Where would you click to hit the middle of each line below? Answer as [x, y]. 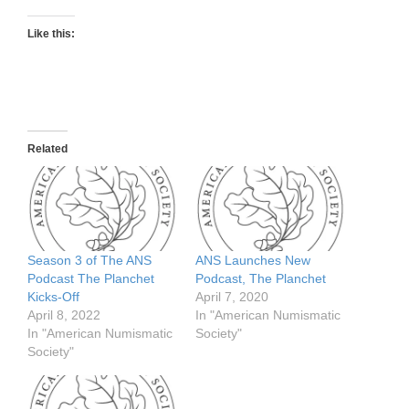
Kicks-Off [53, 297]
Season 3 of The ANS [89, 261]
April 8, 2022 [64, 315]
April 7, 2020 [232, 297]
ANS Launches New [253, 261]
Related [47, 148]
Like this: [51, 33]
